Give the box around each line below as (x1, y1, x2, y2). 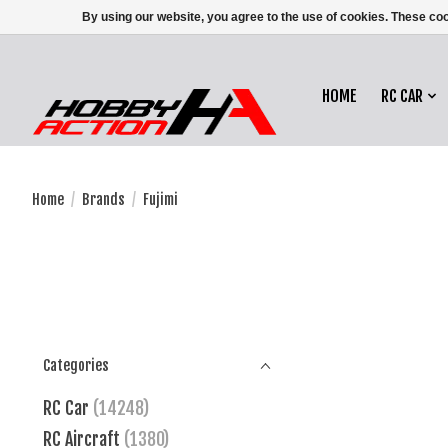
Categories (43, 356, 109, 376)
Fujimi (142, 189, 178, 209)
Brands (81, 189, 125, 209)
